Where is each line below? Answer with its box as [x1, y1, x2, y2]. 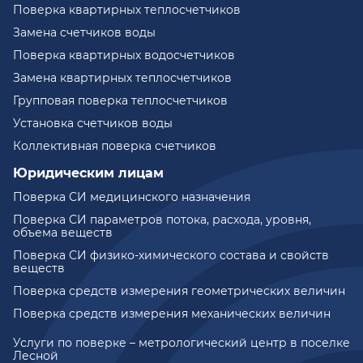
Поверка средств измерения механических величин [13, 306, 331, 322]
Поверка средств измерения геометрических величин [13, 284, 345, 299]
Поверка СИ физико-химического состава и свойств [13, 248, 329, 263]
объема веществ [13, 225, 113, 241]
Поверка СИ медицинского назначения [13, 190, 250, 205]
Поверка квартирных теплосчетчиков [13, 2, 241, 18]
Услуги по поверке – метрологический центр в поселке [13, 335, 350, 351]
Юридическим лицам [13, 165, 164, 181]
